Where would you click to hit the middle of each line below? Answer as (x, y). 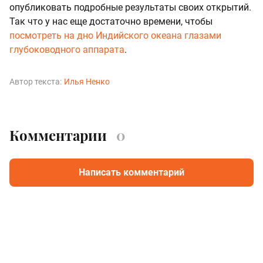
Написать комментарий (131, 172)
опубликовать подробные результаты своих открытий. (130, 8)
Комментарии (58, 135)
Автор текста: (36, 82)
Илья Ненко (87, 82)
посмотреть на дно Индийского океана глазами (115, 36)
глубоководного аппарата (67, 50)
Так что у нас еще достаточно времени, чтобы (111, 22)
